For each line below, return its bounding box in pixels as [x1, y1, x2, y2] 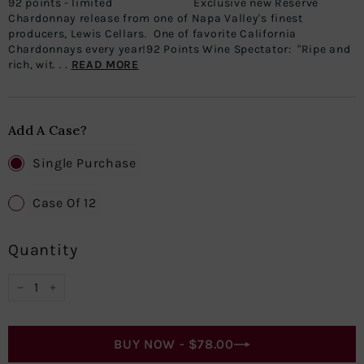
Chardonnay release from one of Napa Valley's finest [8, 11, 303, 25]
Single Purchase [32, 155, 136, 171]
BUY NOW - [179, 336, 188, 352]
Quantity [8, 240, 78, 259]
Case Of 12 [32, 195, 97, 210]
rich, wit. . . [8, 58, 71, 71]
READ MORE [71, 58, 139, 71]
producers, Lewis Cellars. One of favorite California [8, 27, 297, 41]
